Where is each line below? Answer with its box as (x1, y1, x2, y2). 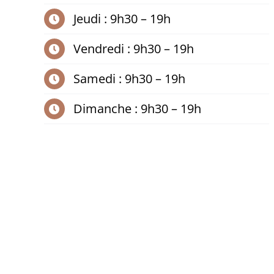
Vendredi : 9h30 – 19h (73, 40, 194, 57)
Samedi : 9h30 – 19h (73, 70, 185, 87)
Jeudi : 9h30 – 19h (73, 10, 171, 27)
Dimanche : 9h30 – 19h (73, 100, 201, 117)
